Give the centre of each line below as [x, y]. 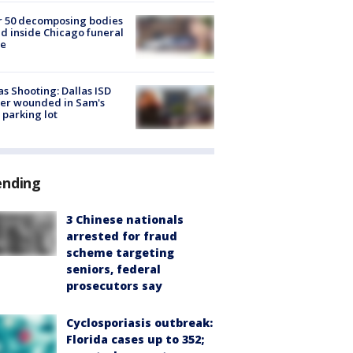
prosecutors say [114, 286]
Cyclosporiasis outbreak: [139, 323]
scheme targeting [120, 253]
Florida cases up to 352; [135, 340]
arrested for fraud [122, 236]
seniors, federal [113, 269]
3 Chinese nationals [125, 220]
